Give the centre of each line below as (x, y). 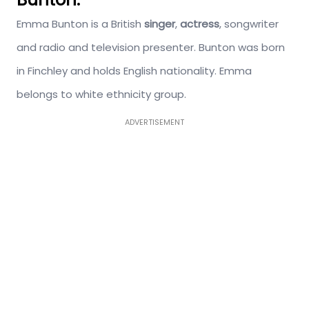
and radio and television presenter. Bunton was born (151, 48)
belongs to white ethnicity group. (101, 94)
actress (198, 24)
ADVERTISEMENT (154, 122)
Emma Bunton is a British (80, 24)
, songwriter (249, 24)
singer (160, 24)
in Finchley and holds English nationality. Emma (134, 71)
